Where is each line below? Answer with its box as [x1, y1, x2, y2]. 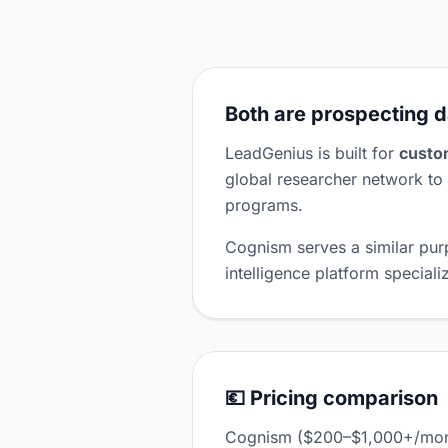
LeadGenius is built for [225, 143, 399, 163]
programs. [225, 195, 303, 215]
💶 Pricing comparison [225, 386, 438, 410]
